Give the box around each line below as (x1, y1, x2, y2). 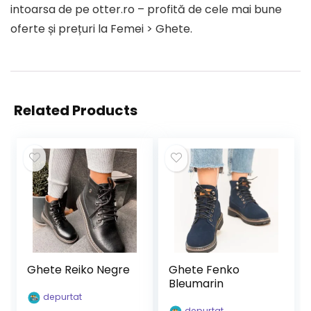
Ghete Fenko (169, 262, 240, 278)
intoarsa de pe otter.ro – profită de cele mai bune (10, 1, 282, 17)
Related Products (14, 101, 137, 120)
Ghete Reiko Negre (27, 262, 131, 278)
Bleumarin (169, 276, 224, 292)
